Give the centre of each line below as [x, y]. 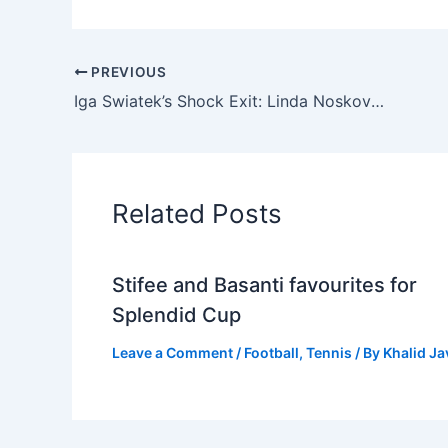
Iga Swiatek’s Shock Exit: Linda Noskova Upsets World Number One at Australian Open [377, 101]
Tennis [329, 352]
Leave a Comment [172, 352]
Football [271, 352]
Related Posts [197, 213]
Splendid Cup [176, 315]
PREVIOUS [127, 72]
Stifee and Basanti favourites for [264, 285]
